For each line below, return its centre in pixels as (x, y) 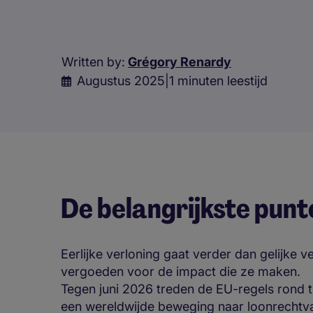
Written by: (93, 62)
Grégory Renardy (180, 62)
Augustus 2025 (121, 81)
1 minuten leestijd (218, 81)
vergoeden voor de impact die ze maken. (181, 272)
